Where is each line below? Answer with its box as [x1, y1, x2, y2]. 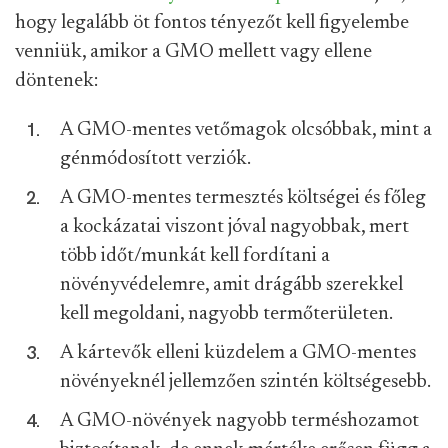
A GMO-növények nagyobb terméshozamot [60, 411, 419, 432]
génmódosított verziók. [60, 149, 251, 170]
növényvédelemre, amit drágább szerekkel [60, 275, 403, 296]
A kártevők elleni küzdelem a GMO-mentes [60, 343, 416, 364]
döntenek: [15, 71, 98, 92]
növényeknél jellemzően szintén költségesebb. [60, 372, 431, 393]
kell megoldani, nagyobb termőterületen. [60, 304, 393, 325]
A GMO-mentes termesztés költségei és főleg [60, 188, 426, 209]
